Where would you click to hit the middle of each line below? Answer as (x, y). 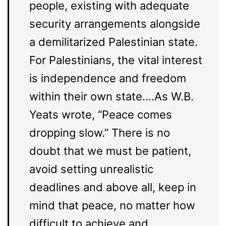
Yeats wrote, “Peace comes (101, 115)
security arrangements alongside (115, 24)
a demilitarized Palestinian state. (114, 42)
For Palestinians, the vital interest (116, 60)
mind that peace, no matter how (112, 205)
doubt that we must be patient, (110, 151)
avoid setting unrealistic (91, 169)
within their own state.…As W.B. (111, 96)
